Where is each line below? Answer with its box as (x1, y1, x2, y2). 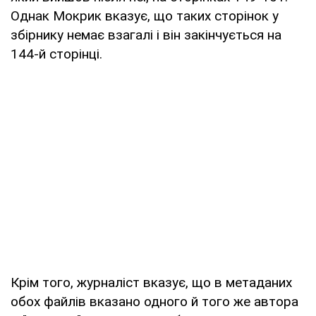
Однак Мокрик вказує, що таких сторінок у (11, 7, 279, 24)
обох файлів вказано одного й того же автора (11, 293, 298, 310)
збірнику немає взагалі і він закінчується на (11, 26, 281, 43)
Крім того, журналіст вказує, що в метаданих (11, 274, 292, 291)
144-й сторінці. (11, 45, 102, 62)
